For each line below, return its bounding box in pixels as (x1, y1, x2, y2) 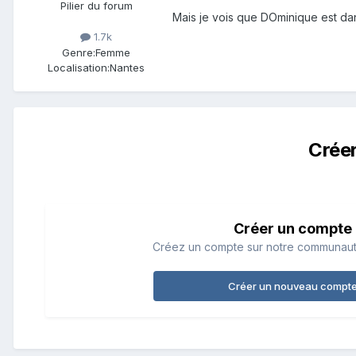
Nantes (110, 60, 145, 74)
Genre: (62, 45, 95, 59)
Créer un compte (233, 219, 352, 237)
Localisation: (48, 60, 110, 74)
